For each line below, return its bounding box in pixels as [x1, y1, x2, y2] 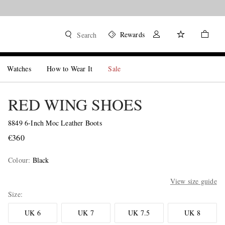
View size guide [170, 176, 217, 186]
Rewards [120, 30, 145, 39]
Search [77, 30, 97, 40]
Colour [8, 155, 29, 165]
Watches [7, 64, 31, 73]
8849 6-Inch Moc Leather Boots [8, 118, 102, 128]
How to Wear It [47, 64, 93, 73]
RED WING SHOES [8, 93, 143, 115]
